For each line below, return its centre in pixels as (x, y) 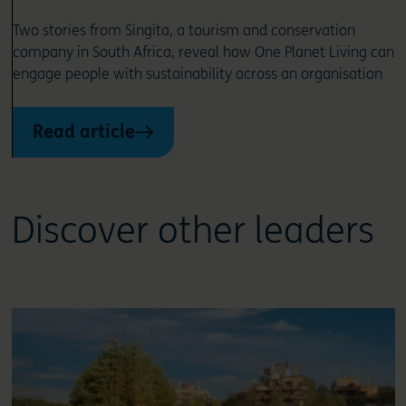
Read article (83, 132)
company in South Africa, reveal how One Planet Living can (203, 53)
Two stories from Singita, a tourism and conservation (184, 31)
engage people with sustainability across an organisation (197, 74)
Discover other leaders (193, 232)
